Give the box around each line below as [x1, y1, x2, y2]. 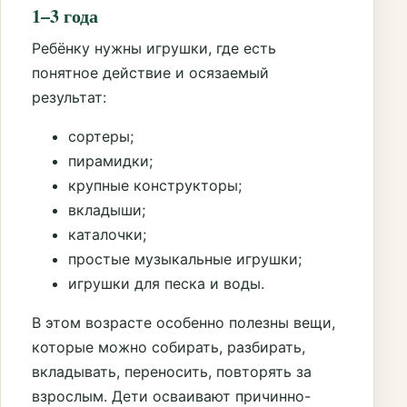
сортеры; [68, 127, 134, 146]
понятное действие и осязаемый [32, 64, 269, 83]
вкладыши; [68, 201, 145, 220]
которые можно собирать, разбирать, [32, 338, 305, 357]
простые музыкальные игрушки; [68, 250, 302, 269]
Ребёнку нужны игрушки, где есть [32, 39, 276, 58]
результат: [32, 88, 106, 107]
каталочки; [68, 225, 146, 244]
